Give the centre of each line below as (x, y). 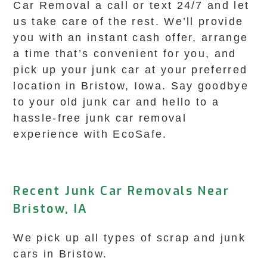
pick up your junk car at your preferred (131, 70)
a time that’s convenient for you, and (125, 54)
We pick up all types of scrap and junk (129, 238)
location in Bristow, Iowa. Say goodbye (131, 86)
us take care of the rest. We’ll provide (128, 21)
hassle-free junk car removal (100, 118)
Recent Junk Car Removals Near (122, 191)
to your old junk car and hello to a (116, 102)
